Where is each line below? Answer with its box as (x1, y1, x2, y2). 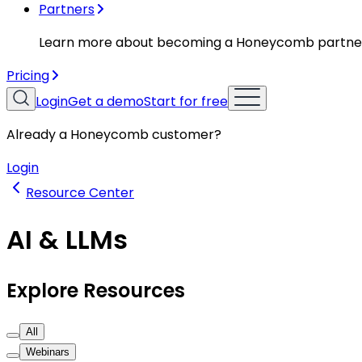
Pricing (6, 66, 49, 86)
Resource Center (26, 183, 134, 203)
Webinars (26, 345, 69, 358)
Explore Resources (6, 277, 185, 304)
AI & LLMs (6, 221, 128, 258)
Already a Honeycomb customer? (6, 125, 221, 145)
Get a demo (68, 92, 144, 112)
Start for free (144, 92, 228, 112)
